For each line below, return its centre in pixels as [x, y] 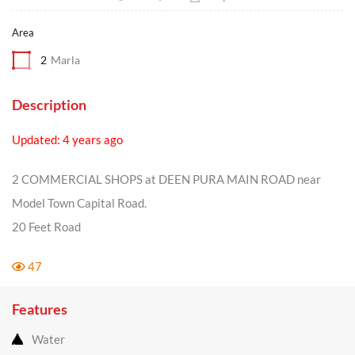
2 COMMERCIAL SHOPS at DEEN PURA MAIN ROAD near [166, 179]
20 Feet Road [46, 227]
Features [40, 309]
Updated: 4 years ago [67, 139]
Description [49, 105]
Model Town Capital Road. [79, 203]
